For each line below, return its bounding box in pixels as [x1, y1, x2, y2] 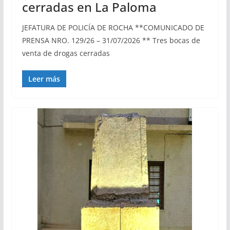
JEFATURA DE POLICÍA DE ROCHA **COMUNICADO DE [22, 22, 204, 32]
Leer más [28, 73, 60, 84]
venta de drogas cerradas [22, 48, 110, 58]
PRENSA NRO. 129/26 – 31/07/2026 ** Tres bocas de [22, 35, 200, 45]
